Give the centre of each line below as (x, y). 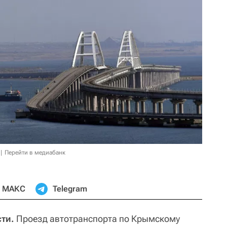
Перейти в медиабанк (35, 152)
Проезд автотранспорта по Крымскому (97, 218)
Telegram (70, 188)
